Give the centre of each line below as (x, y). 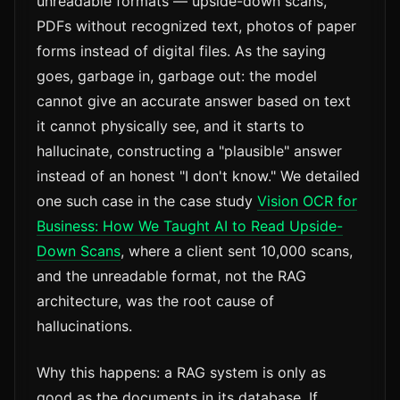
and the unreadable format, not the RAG (171, 276)
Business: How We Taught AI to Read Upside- (190, 226)
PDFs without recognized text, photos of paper (196, 26)
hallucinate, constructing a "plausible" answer (189, 151)
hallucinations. (84, 326)
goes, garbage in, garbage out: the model (177, 76)
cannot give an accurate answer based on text (194, 101)
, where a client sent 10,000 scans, (237, 251)
